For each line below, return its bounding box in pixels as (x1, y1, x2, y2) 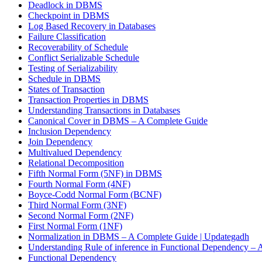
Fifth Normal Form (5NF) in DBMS (28, 168, 162, 178)
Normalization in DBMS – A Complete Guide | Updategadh (28, 232, 249, 242)
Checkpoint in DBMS (28, 11, 109, 20)
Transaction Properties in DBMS (28, 95, 149, 105)
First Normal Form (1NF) (28, 221, 122, 231)
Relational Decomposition (28, 158, 124, 168)
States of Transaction (28, 84, 105, 94)
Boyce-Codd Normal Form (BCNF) (28, 189, 161, 199)
